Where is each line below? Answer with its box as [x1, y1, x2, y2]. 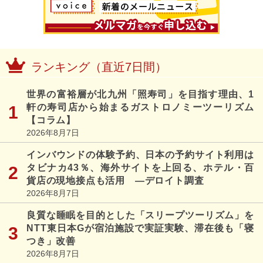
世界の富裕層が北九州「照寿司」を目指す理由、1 [26, 89, 254, 99]
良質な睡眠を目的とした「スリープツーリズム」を [26, 210, 254, 220]
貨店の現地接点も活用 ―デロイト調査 [26, 175, 204, 186]
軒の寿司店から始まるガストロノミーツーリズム [26, 102, 254, 112]
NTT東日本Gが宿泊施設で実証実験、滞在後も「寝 [26, 222, 254, 233]
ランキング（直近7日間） [31, 60, 167, 73]
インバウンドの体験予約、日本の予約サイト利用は [26, 149, 254, 160]
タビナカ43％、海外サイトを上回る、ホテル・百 [26, 162, 254, 173]
